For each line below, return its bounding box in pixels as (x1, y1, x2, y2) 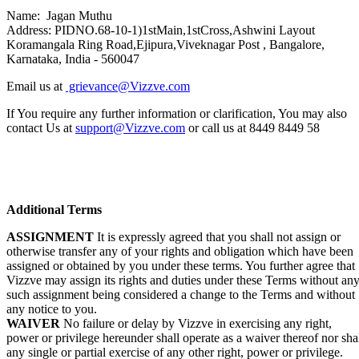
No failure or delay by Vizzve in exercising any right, (60, 316, 332, 330)
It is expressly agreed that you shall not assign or (94, 229, 341, 244)
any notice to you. (6, 301, 97, 316)
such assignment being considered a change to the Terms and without (6, 287, 355, 301)
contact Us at (6, 120, 75, 135)
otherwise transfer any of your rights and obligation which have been (6, 244, 353, 258)
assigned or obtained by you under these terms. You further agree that (6, 258, 355, 272)
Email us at (6, 79, 66, 93)
